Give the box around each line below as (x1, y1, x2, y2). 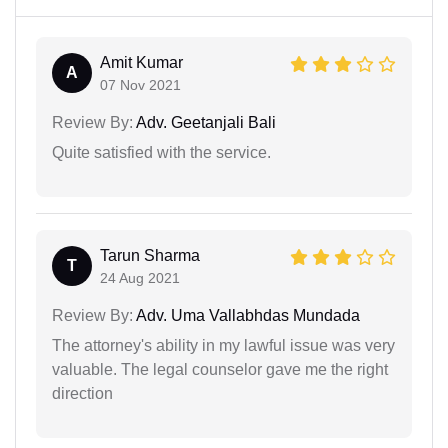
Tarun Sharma (100, 247, 200, 264)
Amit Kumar (100, 54, 183, 71)
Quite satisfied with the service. (52, 144, 271, 161)
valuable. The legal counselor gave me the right (52, 361, 388, 378)
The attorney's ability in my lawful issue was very (52, 337, 395, 354)
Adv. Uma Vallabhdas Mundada (133, 307, 360, 324)
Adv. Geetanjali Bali (133, 114, 276, 131)
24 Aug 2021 (100, 270, 180, 286)
